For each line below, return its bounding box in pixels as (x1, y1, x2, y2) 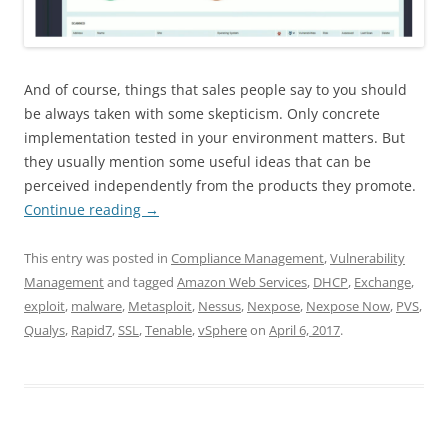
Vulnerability (330, 248, 405, 267)
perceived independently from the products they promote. (24, 175, 416, 195)
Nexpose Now (306, 296, 390, 315)
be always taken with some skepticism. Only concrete (24, 103, 380, 123)
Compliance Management (171, 248, 324, 267)
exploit (24, 296, 65, 315)
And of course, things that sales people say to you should (24, 79, 407, 99)
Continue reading (24, 199, 145, 219)
